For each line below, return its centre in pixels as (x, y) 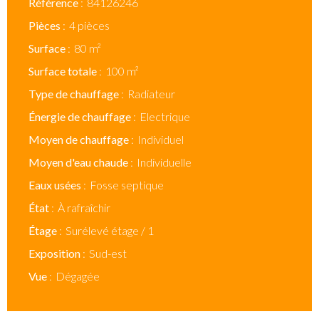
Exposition (56, 253)
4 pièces (89, 25)
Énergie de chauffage (81, 116)
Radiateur (151, 94)
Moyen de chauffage (80, 139)
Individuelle (164, 162)
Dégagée (78, 276)
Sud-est (108, 253)
